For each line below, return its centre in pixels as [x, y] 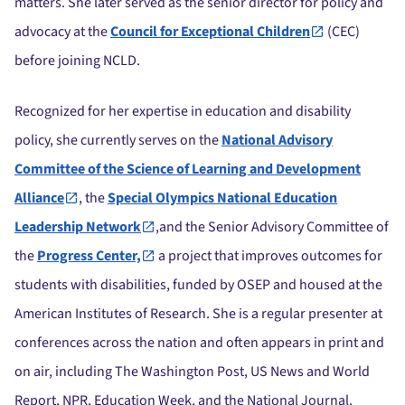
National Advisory [277, 141]
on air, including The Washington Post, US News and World [192, 372]
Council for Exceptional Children [210, 32]
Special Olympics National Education [222, 198]
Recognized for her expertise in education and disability [183, 112]
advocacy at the [62, 32]
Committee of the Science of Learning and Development [188, 170]
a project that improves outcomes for [269, 256]
